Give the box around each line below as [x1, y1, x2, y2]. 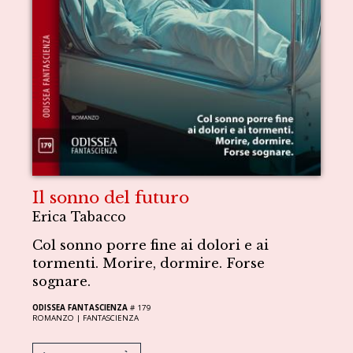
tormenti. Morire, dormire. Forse [32, 255, 266, 272]
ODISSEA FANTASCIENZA [32, 302, 128, 313]
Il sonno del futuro [32, 187, 190, 208]
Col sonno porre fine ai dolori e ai [32, 236, 269, 254]
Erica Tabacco [32, 208, 127, 225]
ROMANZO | [32, 312, 84, 323]
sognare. [32, 273, 91, 290]
